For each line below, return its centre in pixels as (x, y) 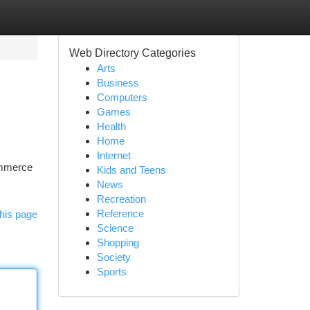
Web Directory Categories (132, 53)
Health (111, 126)
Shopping (118, 243)
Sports (111, 272)
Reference (120, 213)
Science (115, 228)
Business (118, 83)
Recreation (121, 199)
